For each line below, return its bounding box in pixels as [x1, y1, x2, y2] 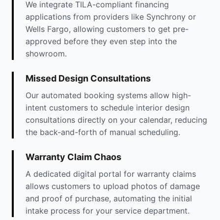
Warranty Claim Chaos [26, 151, 121, 162]
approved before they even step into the [26, 36, 177, 46]
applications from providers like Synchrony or [26, 11, 196, 22]
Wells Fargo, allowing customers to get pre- [26, 24, 189, 34]
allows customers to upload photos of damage [26, 181, 200, 191]
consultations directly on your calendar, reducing [26, 114, 207, 125]
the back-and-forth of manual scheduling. [26, 127, 180, 137]
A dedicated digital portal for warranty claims [26, 168, 196, 179]
